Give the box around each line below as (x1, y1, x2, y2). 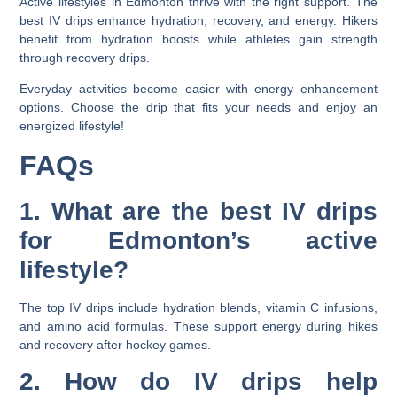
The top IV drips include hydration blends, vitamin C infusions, (19, 300, 378, 315)
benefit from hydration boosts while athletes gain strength (19, 31, 378, 46)
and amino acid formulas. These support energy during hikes (19, 318, 378, 333)
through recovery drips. (19, 50, 151, 65)
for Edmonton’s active (19, 226, 378, 254)
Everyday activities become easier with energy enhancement (19, 82, 378, 97)
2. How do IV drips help (19, 368, 378, 395)
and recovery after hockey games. (19, 337, 212, 352)
